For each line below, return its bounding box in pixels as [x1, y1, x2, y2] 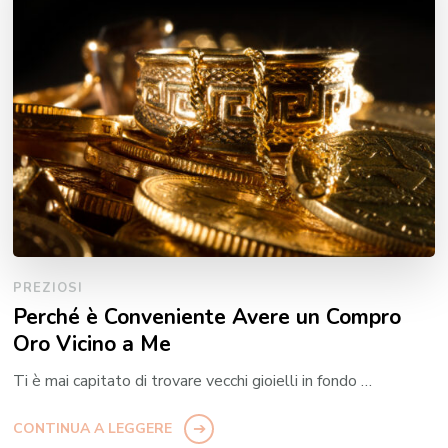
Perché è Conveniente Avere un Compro [13, 302, 402, 332]
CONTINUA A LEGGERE [13, 419, 173, 438]
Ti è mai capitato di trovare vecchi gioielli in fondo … [13, 370, 373, 392]
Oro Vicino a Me [13, 329, 172, 359]
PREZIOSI [13, 279, 84, 297]
